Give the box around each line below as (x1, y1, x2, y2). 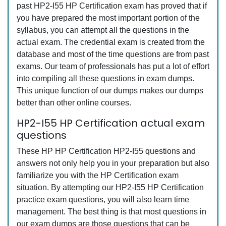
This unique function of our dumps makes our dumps (17, 86, 203, 95)
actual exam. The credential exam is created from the (17, 38, 205, 46)
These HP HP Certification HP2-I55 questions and (17, 147, 196, 155)
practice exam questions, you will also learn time (17, 195, 189, 204)
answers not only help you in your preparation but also (17, 159, 209, 167)
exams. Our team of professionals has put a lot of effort (17, 62, 209, 71)
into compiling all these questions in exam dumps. (17, 74, 194, 83)
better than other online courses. (17, 98, 131, 107)
